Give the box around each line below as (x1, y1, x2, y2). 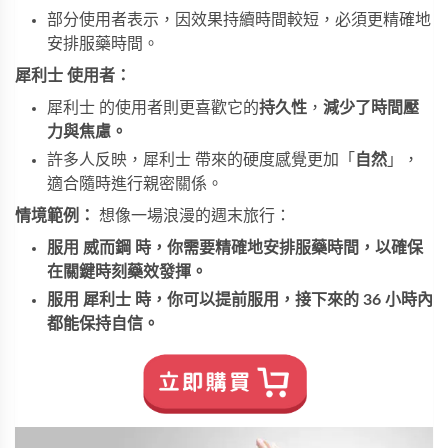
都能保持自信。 (47, 316, 159, 333)
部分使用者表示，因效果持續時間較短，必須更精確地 (47, 12, 431, 29)
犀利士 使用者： (15, 68, 131, 85)
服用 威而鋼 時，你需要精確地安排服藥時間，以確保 (47, 240, 423, 257)
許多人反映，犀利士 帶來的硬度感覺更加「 (47, 152, 355, 169)
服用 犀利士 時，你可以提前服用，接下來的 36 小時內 (47, 292, 433, 309)
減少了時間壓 (323, 100, 419, 117)
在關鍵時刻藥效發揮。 (47, 264, 207, 281)
